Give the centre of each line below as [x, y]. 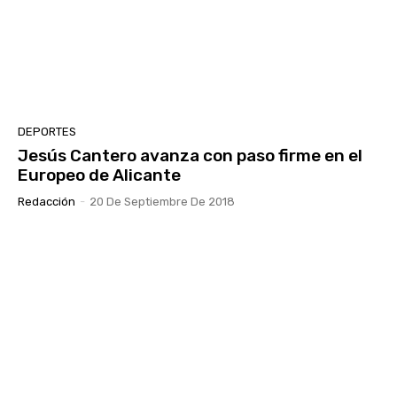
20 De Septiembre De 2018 [162, 201]
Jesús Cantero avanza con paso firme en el [190, 155]
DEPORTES [47, 131]
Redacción [47, 201]
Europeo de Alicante [99, 175]
